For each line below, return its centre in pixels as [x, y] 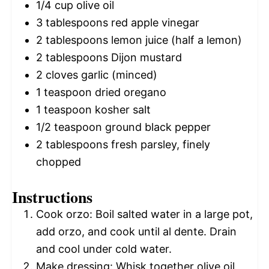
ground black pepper [156, 127]
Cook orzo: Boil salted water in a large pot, [144, 214]
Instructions [52, 197]
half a [189, 40]
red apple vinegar [154, 22]
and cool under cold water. [104, 249]
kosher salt [121, 109]
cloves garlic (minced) [100, 74]
